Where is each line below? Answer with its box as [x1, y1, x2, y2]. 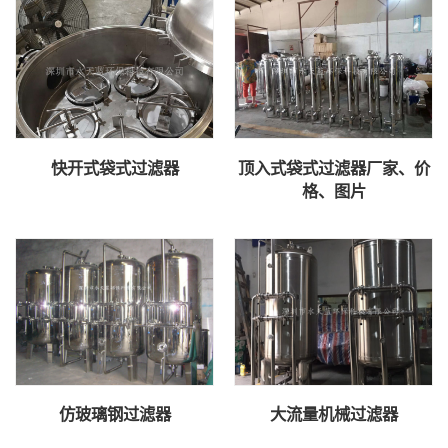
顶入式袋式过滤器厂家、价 [237, 155, 430, 179]
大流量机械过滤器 [269, 402, 398, 426]
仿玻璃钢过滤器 [58, 402, 171, 426]
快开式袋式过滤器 [50, 155, 179, 179]
